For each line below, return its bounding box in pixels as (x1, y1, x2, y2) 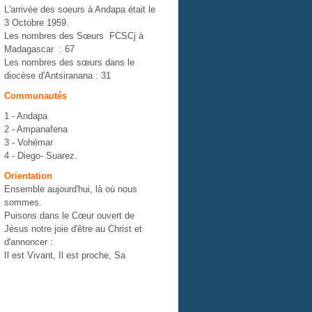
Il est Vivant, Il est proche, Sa (4, 250, 125, 260)
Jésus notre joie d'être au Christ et (4, 224, 142, 234)
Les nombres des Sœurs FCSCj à (4, 31, 143, 41)
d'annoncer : (4, 237, 53, 247)
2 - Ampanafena (4, 124, 68, 134)
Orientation (4, 171, 52, 181)
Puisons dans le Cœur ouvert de (4, 210, 134, 221)
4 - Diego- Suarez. (4, 150, 77, 161)
